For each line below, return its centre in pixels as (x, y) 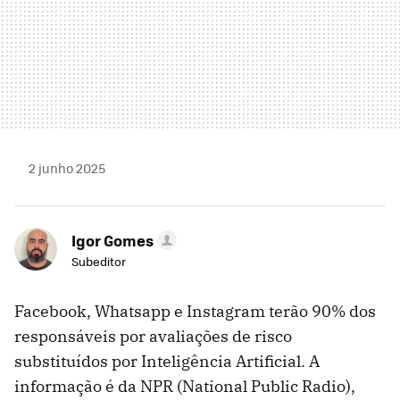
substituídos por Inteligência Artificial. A (167, 362)
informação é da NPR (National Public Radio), (185, 387)
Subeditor (99, 262)
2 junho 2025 (67, 168)
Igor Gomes (112, 241)
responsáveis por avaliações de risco (153, 337)
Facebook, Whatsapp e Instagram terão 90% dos (195, 312)
